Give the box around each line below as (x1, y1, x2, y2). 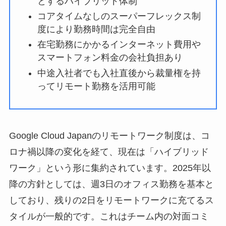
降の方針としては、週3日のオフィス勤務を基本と (9, 179, 214, 190)
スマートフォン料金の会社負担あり (37, 52, 183, 63)
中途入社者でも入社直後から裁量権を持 (37, 68, 201, 78)
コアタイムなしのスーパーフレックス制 (37, 11, 201, 22)
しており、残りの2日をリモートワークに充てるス (9, 195, 214, 206)
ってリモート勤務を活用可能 (37, 81, 155, 91)
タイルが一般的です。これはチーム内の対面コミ (9, 211, 209, 222)
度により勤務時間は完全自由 (37, 24, 155, 35)
